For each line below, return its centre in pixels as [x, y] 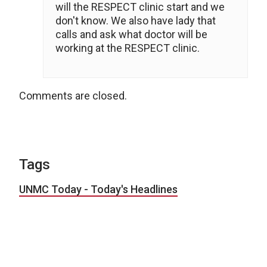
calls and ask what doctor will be [131, 34]
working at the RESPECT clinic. [128, 48]
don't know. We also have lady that [136, 21]
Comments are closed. [73, 96]
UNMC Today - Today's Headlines [98, 189]
